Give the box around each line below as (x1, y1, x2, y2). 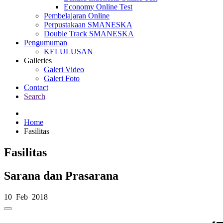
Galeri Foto (44, 74, 80, 83)
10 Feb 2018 (4, 192, 50, 201)
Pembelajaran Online (44, 11, 110, 20)
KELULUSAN (44, 47, 93, 56)
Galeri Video (44, 65, 84, 74)
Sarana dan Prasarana (4, 169, 118, 182)
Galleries (24, 56, 52, 65)
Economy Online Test (64, 2, 132, 11)
